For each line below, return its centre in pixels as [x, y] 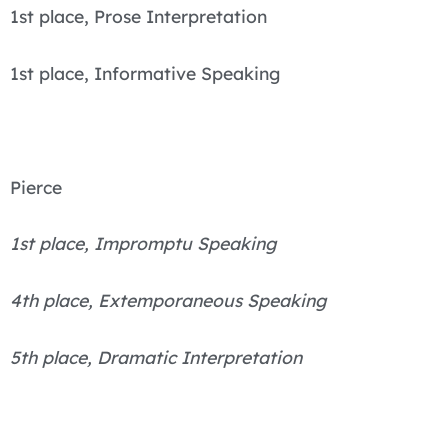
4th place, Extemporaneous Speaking [168, 300]
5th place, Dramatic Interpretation [156, 356]
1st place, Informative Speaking [145, 72]
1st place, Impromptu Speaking [143, 243]
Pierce [36, 186]
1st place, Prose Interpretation [138, 16]
